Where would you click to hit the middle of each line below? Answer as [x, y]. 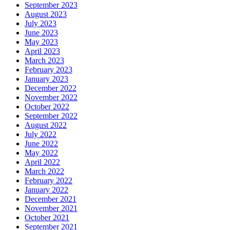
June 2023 [41, 33]
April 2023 [42, 51]
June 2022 [41, 144]
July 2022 [41, 135]
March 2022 [44, 171]
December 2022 [51, 88]
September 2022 [51, 116]
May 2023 [41, 42]
